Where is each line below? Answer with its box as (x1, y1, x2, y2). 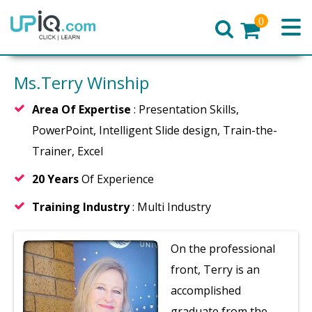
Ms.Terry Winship (14, 71, 149, 94)
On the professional (171, 241, 275, 256)
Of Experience (81, 171, 154, 187)
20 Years (32, 171, 81, 187)
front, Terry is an (171, 262, 260, 277)
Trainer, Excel (32, 143, 103, 159)
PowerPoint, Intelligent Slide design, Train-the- (32, 123, 277, 138)
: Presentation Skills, (131, 102, 239, 117)
